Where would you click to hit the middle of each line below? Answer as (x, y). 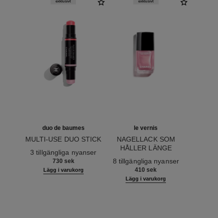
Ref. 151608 (41, 148)
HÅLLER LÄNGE (146, 148)
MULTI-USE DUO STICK (63, 139)
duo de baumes (63, 128)
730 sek (63, 161)
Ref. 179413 (124, 157)
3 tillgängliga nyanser (64, 153)
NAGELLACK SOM (146, 139)
